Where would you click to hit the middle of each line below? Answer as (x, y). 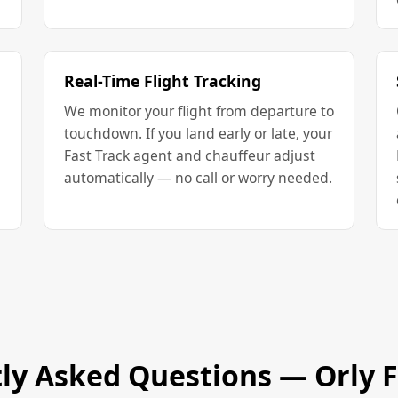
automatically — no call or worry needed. (198, 177)
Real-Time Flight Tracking (162, 80)
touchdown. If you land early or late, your (198, 133)
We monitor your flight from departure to (199, 111)
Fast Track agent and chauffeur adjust (189, 155)
